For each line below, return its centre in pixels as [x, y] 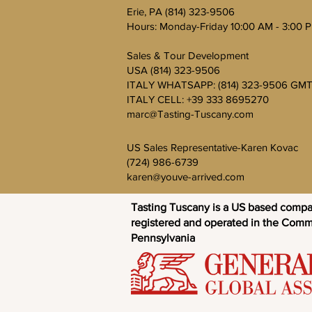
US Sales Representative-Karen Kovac [212, 147]
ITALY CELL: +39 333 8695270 [198, 99]
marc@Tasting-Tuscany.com [190, 114]
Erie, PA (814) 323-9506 [181, 11]
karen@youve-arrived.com [186, 177]
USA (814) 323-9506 [173, 70]
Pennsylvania [164, 238]
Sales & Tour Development [189, 55]
